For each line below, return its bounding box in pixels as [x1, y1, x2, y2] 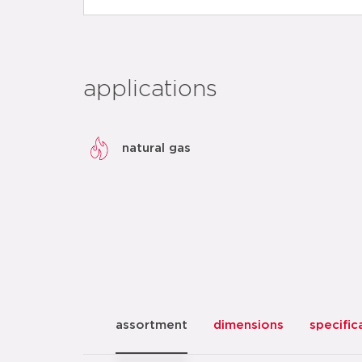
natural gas [122, 141, 191, 154]
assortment [116, 319, 187, 331]
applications [83, 78, 217, 101]
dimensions [213, 319, 284, 331]
